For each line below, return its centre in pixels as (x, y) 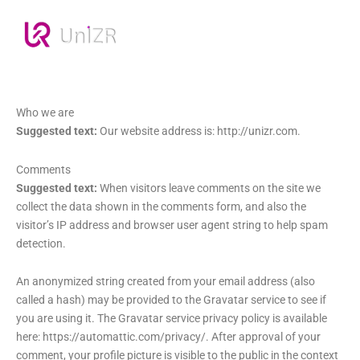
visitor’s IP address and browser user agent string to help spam (172, 225)
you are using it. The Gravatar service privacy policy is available (172, 318)
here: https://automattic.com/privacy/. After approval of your (168, 337)
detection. (41, 243)
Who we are (45, 112)
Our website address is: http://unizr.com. (200, 131)
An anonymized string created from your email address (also (166, 281)
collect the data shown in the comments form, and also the (161, 206)
